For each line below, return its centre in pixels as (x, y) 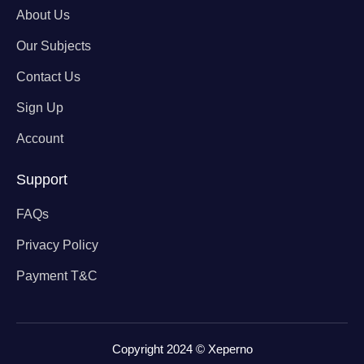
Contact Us (48, 76)
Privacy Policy (57, 245)
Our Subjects (54, 45)
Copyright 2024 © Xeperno (182, 349)
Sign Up (40, 107)
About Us (43, 15)
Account (40, 138)
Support (42, 179)
